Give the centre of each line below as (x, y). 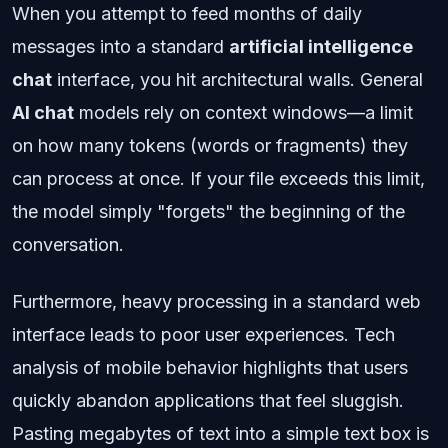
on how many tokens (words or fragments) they (210, 145)
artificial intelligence (321, 46)
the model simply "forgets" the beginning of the (208, 211)
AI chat (43, 112)
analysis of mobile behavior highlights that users (210, 367)
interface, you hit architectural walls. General (237, 79)
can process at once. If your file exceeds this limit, (218, 178)
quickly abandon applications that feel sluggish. (208, 400)
